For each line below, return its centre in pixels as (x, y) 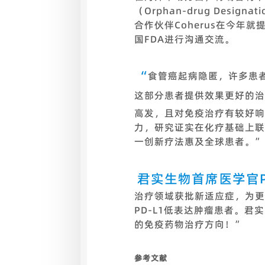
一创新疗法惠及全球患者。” (199, 142)
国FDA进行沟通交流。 (185, 39)
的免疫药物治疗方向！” (189, 224)
